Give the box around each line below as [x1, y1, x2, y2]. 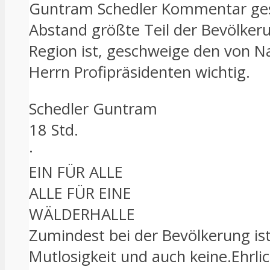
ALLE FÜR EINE [29, 182, 131, 204]
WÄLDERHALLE [29, 203, 135, 225]
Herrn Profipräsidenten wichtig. [29, 61, 250, 83]
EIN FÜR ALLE [29, 161, 123, 183]
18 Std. [29, 119, 78, 140]
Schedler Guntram [29, 98, 157, 119]
